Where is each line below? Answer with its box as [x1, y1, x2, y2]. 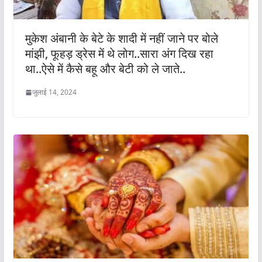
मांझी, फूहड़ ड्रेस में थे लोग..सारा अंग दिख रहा [25, 46, 213, 62]
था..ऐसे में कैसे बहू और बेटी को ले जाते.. [25, 61, 185, 77]
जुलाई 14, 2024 [32, 87, 77, 98]
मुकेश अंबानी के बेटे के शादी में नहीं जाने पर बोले [25, 30, 218, 47]
